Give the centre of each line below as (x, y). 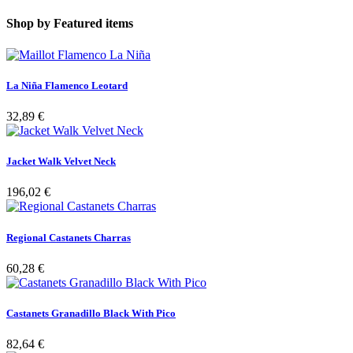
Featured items (93, 24)
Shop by (28, 24)
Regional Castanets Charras (69, 237)
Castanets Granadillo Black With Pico (91, 313)
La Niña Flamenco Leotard (67, 85)
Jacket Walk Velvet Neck (61, 162)
